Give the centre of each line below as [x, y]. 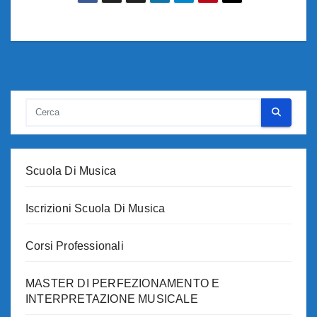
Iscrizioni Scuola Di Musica [96, 208]
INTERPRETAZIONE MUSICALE [112, 299]
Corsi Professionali [75, 246]
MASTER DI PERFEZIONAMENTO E [123, 283]
